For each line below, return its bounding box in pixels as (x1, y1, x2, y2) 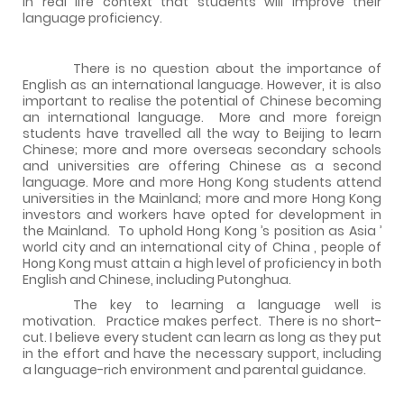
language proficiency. (23, 8, 162, 27)
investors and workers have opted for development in (23, 205, 381, 224)
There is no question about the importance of (73, 59, 381, 78)
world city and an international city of (23, 237, 272, 256)
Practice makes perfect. (106, 311, 262, 330)
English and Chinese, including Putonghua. (23, 270, 291, 289)
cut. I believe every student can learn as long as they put (23, 327, 381, 346)
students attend (273, 172, 381, 191)
